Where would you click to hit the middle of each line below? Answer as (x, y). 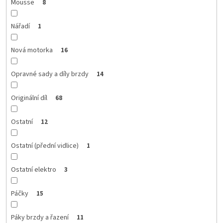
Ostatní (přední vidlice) (45, 146)
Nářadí (20, 26)
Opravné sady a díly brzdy (50, 74)
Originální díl (29, 98)
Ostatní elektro (33, 169)
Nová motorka (32, 50)
